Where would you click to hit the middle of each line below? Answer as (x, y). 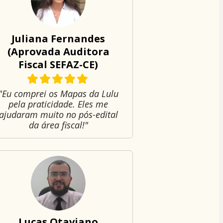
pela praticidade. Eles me (58, 104)
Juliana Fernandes (58, 38)
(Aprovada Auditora (58, 51)
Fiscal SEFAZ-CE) (58, 64)
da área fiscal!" (58, 125)
